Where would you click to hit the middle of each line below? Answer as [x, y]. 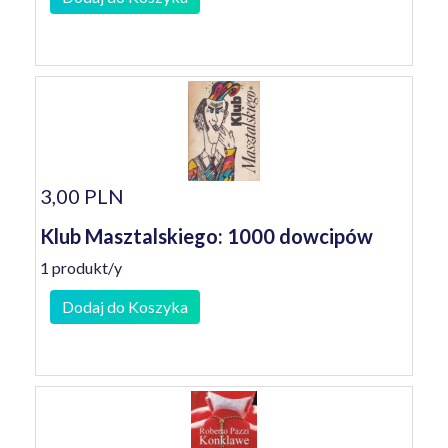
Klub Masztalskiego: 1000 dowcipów [206, 236]
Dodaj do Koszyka [125, 306]
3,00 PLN [82, 196]
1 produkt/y [81, 267]
